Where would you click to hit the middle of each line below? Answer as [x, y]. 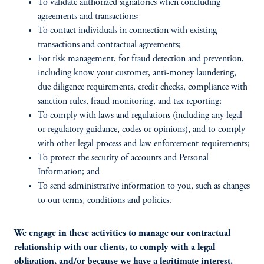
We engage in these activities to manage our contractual [122, 233]
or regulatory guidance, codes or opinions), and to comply [141, 130]
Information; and [69, 172]
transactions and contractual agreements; [109, 45]
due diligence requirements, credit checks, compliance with [143, 87]
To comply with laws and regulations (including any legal [140, 115]
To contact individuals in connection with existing [127, 31]
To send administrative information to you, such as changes [144, 186]
